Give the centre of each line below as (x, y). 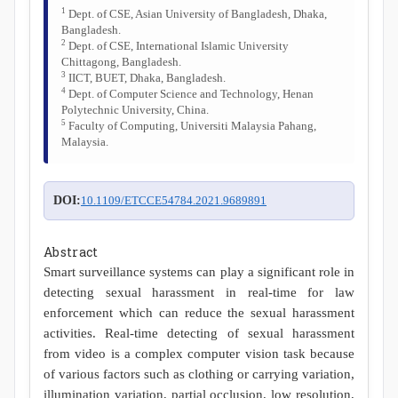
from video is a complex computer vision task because (199, 353)
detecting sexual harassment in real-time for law (199, 292)
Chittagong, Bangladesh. (121, 62)
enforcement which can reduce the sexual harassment (199, 312)
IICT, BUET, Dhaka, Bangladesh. (146, 78)
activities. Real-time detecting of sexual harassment (199, 333)
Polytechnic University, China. (135, 110)
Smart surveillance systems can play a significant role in (199, 271)
